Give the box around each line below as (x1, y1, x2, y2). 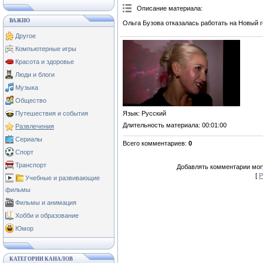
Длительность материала (123, 121, 198, 129)
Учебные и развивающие (25, 174, 100, 181)
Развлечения (15, 123, 54, 130)
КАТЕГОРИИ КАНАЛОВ (9, 256, 73, 262)
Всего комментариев (123, 139, 185, 147)
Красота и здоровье (15, 58, 74, 65)
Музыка (15, 84, 38, 91)
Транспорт (15, 161, 46, 168)
